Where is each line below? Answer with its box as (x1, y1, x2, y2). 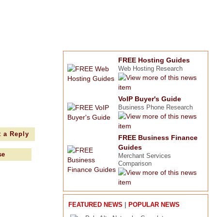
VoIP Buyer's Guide (118, 95, 181, 103)
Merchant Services (118, 152, 171, 159)
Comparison (118, 160, 152, 167)
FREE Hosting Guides (118, 56, 190, 64)
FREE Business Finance (118, 134, 198, 141)
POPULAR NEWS (128, 201, 180, 208)
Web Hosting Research (118, 65, 183, 72)
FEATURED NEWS (68, 201, 123, 208)
